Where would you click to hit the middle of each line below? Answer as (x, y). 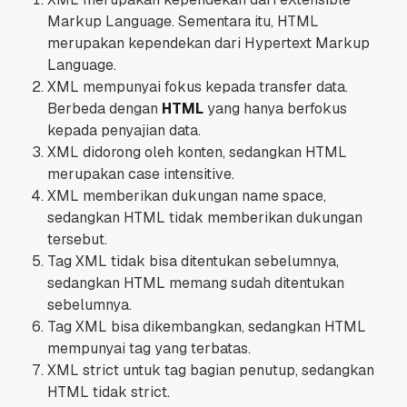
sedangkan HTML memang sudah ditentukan (196, 283)
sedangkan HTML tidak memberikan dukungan (205, 217)
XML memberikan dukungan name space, (187, 195)
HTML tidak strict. (110, 392)
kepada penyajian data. (126, 130)
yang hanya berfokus (275, 108)
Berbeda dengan (104, 108)
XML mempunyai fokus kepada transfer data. (198, 86)
